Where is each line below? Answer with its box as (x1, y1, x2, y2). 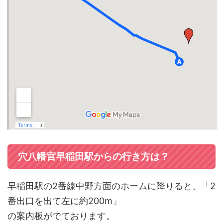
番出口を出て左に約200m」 (7, 195, 121, 206)
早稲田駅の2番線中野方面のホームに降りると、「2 (7, 180, 216, 191)
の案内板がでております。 (7, 210, 115, 221)
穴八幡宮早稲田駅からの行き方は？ (18, 151, 169, 162)
